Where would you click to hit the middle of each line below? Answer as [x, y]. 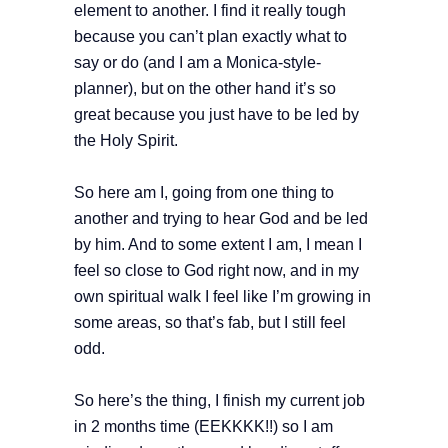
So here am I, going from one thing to [204, 193]
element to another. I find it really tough [210, 11]
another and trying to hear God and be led [221, 219]
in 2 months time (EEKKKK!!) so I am [203, 427]
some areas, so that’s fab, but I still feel [210, 323]
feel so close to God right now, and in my [216, 271]
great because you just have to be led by [216, 115]
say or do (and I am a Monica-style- [197, 63]
